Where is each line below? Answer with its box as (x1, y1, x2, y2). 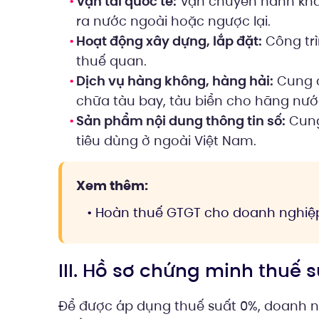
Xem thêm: (76, 177, 148, 195)
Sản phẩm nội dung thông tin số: (76, 112, 286, 130)
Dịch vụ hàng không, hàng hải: (76, 72, 273, 90)
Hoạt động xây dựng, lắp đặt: (76, 32, 262, 51)
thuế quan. (76, 52, 147, 70)
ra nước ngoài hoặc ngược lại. (76, 12, 271, 31)
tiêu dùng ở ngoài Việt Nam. (76, 132, 256, 150)
